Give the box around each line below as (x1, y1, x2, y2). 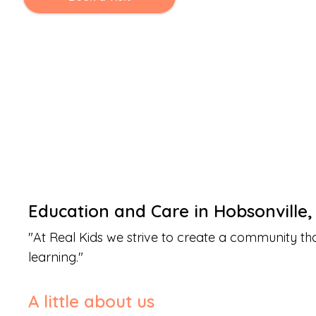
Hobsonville (214, 200, 308, 222)
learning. (28, 249, 78, 266)
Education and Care (28, 200, 189, 222)
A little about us (28, 291, 154, 312)
